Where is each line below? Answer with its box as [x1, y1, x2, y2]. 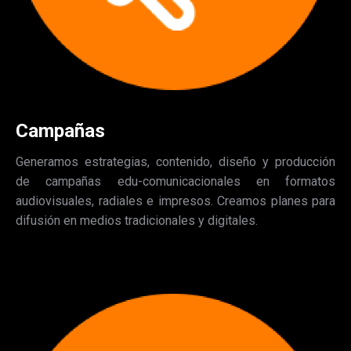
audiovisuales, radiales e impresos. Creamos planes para [16, 193, 335, 208]
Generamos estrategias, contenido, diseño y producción [16, 154, 335, 169]
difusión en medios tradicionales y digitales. [16, 212, 258, 228]
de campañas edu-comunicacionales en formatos [16, 173, 335, 189]
